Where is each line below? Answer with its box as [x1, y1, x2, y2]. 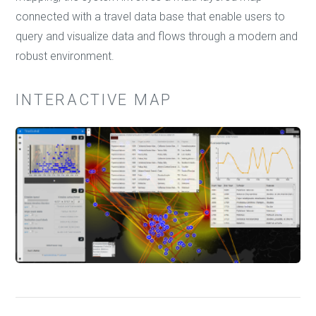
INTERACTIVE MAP [16, 91, 172, 109]
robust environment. [16, 49, 115, 63]
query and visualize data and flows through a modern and [16, 30, 298, 44]
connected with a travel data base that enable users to [16, 10, 286, 24]
